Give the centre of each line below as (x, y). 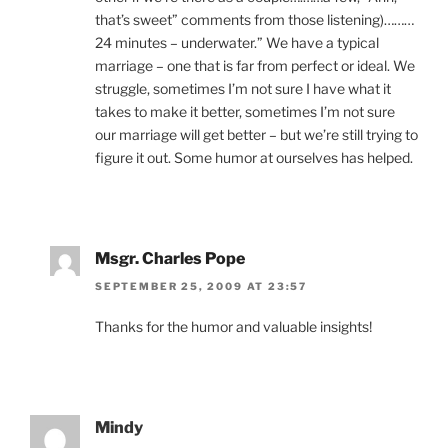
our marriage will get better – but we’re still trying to (256, 134)
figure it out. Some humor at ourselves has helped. (254, 157)
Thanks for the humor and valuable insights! (233, 327)
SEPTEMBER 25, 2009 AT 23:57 (201, 286)
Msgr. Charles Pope (170, 258)
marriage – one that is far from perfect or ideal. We (255, 65)
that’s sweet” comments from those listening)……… (254, 19)
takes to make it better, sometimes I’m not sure (245, 111)
